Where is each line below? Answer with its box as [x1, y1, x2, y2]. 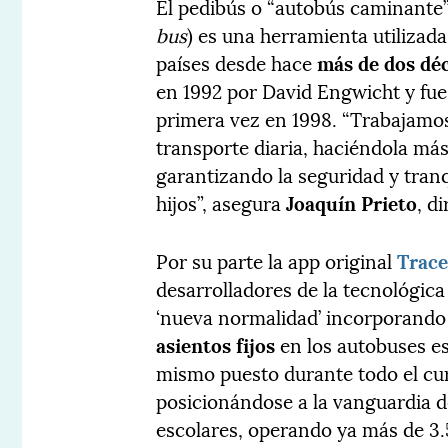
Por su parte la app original [156, 245, 398, 276]
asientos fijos [156, 329, 276, 360]
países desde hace [156, 47, 318, 78]
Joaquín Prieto [286, 187, 418, 218]
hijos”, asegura [156, 187, 287, 218]
